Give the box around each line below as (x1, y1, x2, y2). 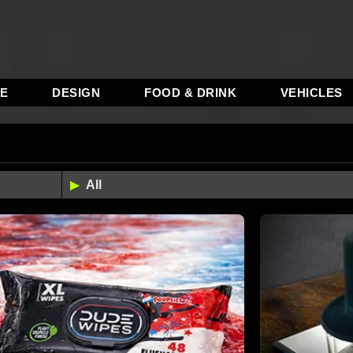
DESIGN (52, 86, 101, 99)
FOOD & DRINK (144, 86, 237, 99)
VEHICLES (280, 86, 343, 99)
